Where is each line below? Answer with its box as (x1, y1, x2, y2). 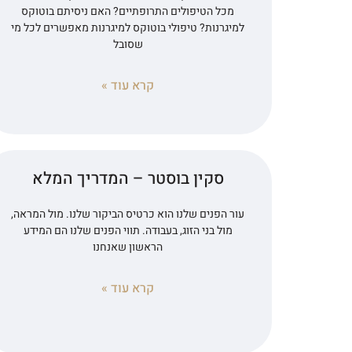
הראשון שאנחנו (93, 238, 163, 255)
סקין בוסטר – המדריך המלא (31, 166, 224, 191)
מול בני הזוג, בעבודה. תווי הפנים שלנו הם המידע (23, 222, 233, 239)
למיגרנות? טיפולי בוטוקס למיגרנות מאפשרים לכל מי (11, 19, 245, 36)
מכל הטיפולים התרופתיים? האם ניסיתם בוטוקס (21, 2, 235, 20)
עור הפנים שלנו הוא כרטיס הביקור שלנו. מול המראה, (11, 205, 245, 222)
